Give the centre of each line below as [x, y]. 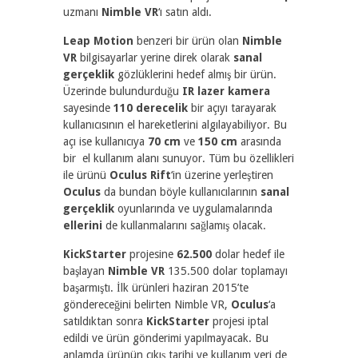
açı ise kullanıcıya [105, 142]
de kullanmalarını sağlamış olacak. [184, 226]
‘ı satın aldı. [185, 12]
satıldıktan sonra [105, 322]
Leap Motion [98, 41]
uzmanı [82, 12]
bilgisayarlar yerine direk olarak [155, 58]
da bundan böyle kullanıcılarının [181, 192]
